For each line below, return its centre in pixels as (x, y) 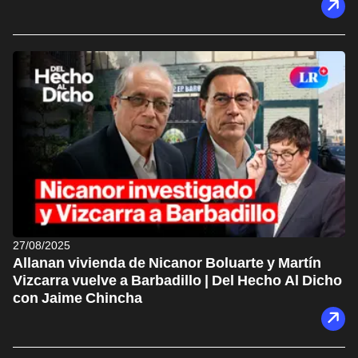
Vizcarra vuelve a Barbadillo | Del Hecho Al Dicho (177, 280)
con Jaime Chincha (78, 298)
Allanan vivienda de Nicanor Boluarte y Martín (167, 263)
